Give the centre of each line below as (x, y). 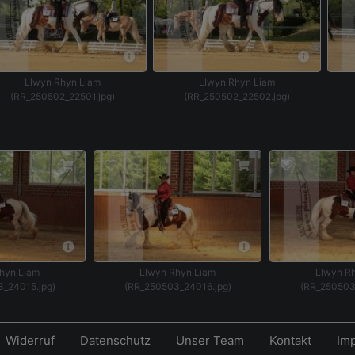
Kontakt (290, 340)
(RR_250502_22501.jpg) (63, 96)
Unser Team (210, 340)
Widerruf (30, 340)
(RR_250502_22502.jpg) (237, 96)
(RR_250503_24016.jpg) (177, 286)
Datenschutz (115, 340)
